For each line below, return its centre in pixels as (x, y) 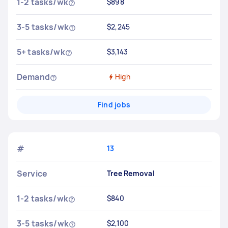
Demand (33, 77)
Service (32, 174)
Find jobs (114, 105)
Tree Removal (131, 173)
